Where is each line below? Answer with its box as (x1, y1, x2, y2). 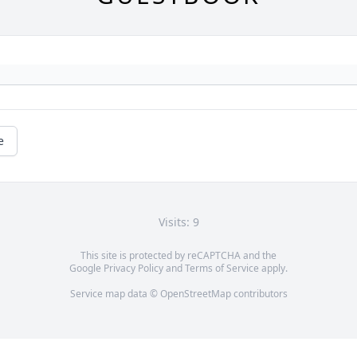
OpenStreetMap (159, 286, 231, 300)
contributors (230, 286, 288, 300)
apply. (259, 261, 288, 275)
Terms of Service (185, 261, 259, 275)
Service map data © (69, 286, 160, 300)
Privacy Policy (104, 261, 163, 275)
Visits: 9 (158, 214, 199, 229)
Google (69, 261, 104, 275)
